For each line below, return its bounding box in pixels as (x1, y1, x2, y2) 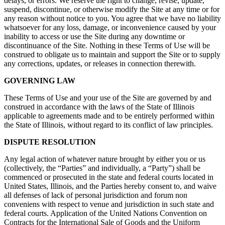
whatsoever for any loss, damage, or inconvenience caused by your (4, 23, 216, 32)
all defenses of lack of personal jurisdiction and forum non (4, 191, 187, 200)
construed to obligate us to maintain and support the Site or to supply (4, 50, 220, 59)
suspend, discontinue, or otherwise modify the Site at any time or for (4, 5, 219, 14)
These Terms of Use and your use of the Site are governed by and (4, 93, 211, 102)
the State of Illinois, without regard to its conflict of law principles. (4, 121, 213, 130)
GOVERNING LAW (4, 76, 75, 85)
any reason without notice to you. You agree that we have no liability (4, 14, 221, 23)
